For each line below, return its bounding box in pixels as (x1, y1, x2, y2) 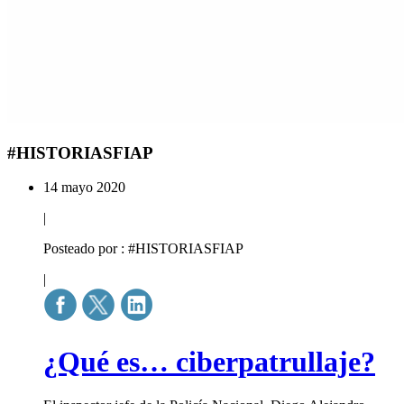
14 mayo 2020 (43, 179, 125, 196)
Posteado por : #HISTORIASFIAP (43, 241, 243, 257)
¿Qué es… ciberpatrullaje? (43, 344, 375, 378)
